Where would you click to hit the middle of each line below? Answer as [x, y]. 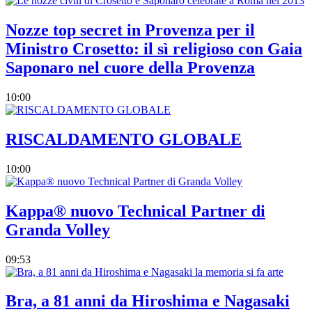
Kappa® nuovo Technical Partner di [135, 211]
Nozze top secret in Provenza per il [130, 30]
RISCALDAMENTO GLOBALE [124, 139]
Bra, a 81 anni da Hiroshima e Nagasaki [148, 301]
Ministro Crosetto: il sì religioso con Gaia [154, 48]
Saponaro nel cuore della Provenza [130, 67]
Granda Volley [58, 229]
